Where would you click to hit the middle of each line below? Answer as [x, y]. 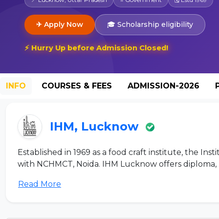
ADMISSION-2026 [164, 86]
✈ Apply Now [60, 24]
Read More [40, 184]
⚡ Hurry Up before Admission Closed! [90, 48]
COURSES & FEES [77, 86]
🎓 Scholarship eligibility [150, 24]
